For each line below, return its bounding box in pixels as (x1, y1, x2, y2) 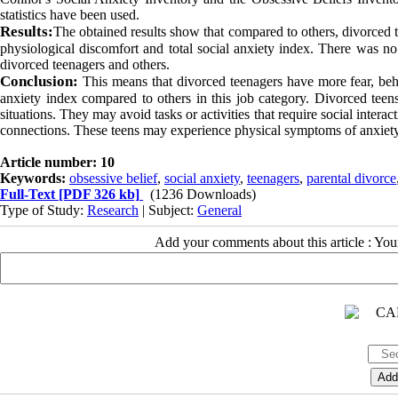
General (197, 202, 242, 218)
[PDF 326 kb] (55, 186, 139, 202)
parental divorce (306, 170, 396, 186)
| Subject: (139, 202, 197, 218)
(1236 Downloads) (150, 186, 256, 202)
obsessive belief (69, 170, 157, 186)
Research (87, 202, 139, 218)
